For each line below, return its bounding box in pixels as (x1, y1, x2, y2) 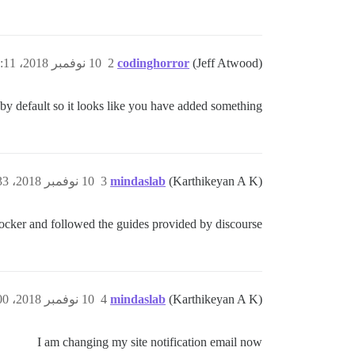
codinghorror (117, 56, 189, 70)
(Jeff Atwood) (193, 56, 262, 70)
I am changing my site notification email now (37, 335, 262, 349)
